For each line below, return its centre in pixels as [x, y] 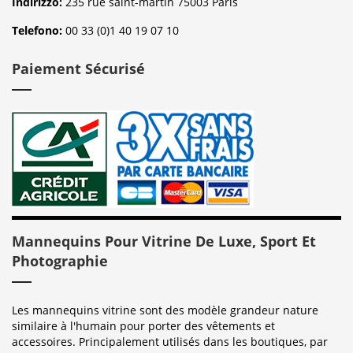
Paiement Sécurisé [78, 69]
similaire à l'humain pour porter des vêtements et [143, 326]
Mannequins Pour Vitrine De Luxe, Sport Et [164, 241]
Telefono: [39, 30]
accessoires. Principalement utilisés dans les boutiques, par [170, 342]
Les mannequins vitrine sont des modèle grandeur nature [165, 310]
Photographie [60, 261]
